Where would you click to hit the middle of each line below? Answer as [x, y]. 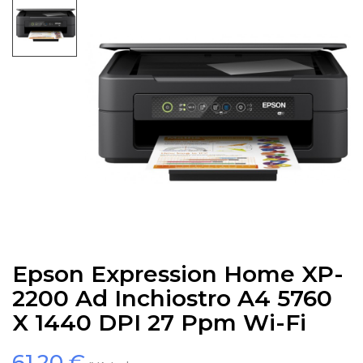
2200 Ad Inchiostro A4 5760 [172, 298]
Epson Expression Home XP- [178, 274]
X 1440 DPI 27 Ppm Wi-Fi [159, 322]
